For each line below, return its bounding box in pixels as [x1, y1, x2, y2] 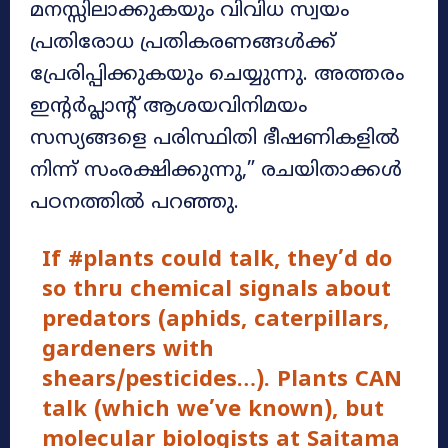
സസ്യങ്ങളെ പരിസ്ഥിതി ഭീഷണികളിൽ [30, 126, 400, 152]
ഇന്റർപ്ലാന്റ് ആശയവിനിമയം [30, 94, 307, 120]
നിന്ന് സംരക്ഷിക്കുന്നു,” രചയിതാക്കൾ [30, 158, 402, 184]
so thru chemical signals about [41, 276, 391, 304]
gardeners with [41, 336, 214, 364]
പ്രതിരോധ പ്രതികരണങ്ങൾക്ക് [30, 30, 336, 56]
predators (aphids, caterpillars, [41, 306, 389, 334]
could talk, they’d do [153, 246, 392, 274]
